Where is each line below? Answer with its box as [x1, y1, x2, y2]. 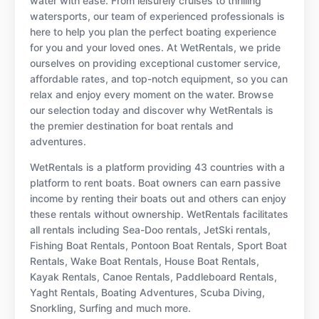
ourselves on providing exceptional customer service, [30, 56, 281, 69]
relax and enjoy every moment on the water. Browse [30, 88, 273, 100]
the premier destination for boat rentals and [30, 119, 234, 132]
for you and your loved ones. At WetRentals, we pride [30, 41, 281, 53]
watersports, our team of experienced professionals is [30, 9, 285, 22]
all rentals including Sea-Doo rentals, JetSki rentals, [30, 223, 271, 236]
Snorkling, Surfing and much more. [30, 301, 191, 314]
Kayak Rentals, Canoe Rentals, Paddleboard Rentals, [30, 270, 277, 283]
